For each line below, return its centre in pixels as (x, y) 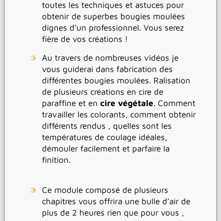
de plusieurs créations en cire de (103, 92)
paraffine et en (70, 103)
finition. (56, 160)
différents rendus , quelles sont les (107, 126)
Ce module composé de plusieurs (105, 190)
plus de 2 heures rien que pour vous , (113, 213)
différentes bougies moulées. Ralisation (116, 81)
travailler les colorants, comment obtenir (119, 115)
